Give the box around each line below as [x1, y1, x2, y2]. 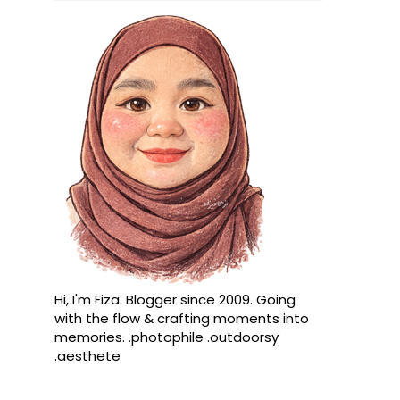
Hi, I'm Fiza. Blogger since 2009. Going [54, 290, 296, 309]
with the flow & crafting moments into [54, 309, 309, 328]
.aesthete [54, 346, 121, 365]
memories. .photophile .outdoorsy [54, 328, 279, 346]
